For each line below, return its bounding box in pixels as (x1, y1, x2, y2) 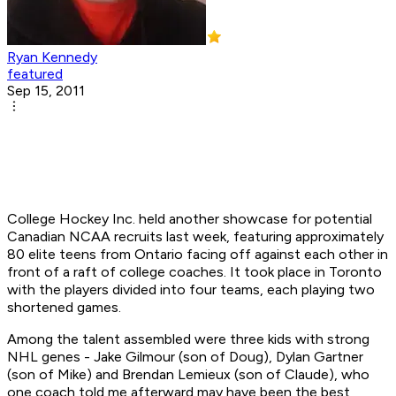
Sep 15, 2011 (7, 82, 85, 100)
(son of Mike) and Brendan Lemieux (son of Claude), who (7, 366, 369, 384)
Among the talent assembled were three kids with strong (7, 331, 369, 348)
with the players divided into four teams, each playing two (7, 281, 375, 299)
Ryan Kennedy (7, 49, 97, 66)
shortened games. (7, 299, 121, 316)
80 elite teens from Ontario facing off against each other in (7, 246, 388, 263)
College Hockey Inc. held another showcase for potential (7, 210, 372, 228)
